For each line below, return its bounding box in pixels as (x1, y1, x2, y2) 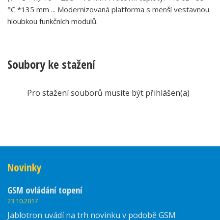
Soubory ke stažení (7, 56, 95, 73)
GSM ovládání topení (7, 184, 82, 196)
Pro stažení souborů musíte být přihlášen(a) (27, 87, 190, 99)
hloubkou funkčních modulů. (7, 16, 98, 27)
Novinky (7, 160, 42, 175)
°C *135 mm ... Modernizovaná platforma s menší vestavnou (7, 4, 209, 15)
